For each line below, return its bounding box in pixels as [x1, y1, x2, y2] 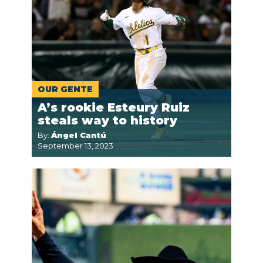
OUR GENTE [38, 84, 93, 95]
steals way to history [38, 113, 177, 127]
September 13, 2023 [38, 141, 113, 150]
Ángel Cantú [51, 130, 106, 140]
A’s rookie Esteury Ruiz [38, 100, 190, 114]
